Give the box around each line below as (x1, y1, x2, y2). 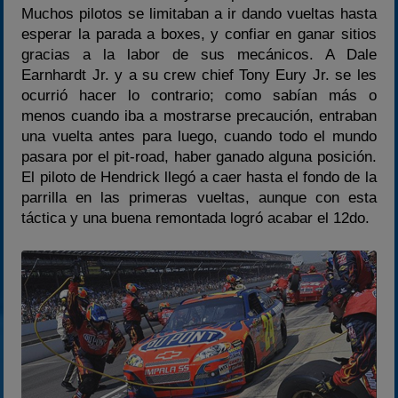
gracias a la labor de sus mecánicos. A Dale (21, 45, 377, 63)
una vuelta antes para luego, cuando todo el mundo (21, 127, 377, 145)
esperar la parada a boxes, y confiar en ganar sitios (21, 25, 377, 43)
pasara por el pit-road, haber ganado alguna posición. (21, 147, 377, 165)
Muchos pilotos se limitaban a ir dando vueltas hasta (21, 4, 377, 22)
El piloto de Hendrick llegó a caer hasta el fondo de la (21, 168, 377, 186)
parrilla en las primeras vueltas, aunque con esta (21, 188, 377, 206)
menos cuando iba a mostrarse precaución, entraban (21, 107, 377, 124)
